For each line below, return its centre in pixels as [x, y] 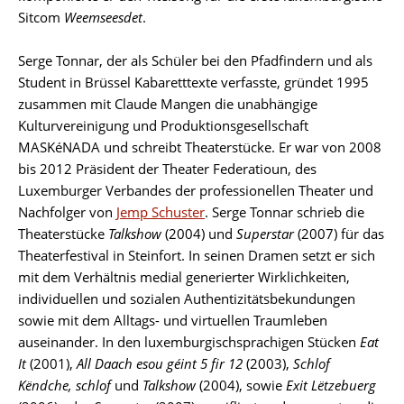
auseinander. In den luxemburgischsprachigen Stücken [189, 341]
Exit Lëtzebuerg [331, 385]
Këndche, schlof [66, 385]
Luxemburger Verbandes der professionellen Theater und [196, 190]
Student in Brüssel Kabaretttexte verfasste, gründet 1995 [193, 82]
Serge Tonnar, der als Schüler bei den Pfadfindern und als [195, 60]
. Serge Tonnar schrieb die [285, 211]
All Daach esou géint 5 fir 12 [160, 363]
